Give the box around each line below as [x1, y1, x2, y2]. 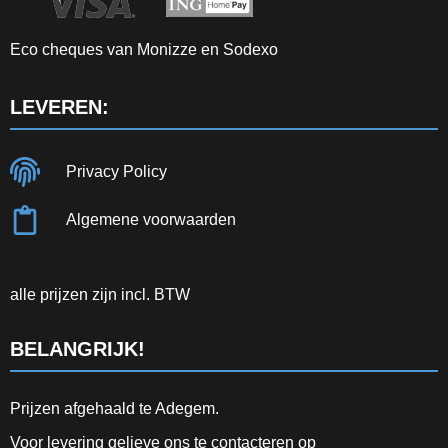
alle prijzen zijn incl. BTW [10, 285, 190, 303]
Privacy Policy [65, 162, 167, 180]
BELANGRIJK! [10, 338, 145, 360]
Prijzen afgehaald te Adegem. [10, 400, 219, 417]
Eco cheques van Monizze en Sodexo [10, 41, 278, 59]
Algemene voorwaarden [65, 210, 236, 228]
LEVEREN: [10, 95, 109, 118]
